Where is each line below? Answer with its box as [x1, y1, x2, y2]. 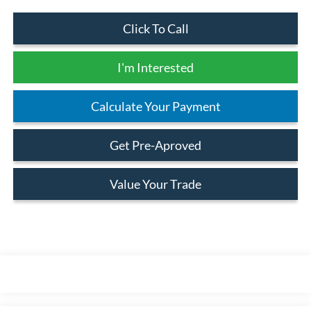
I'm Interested [117, 59, 194, 75]
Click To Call [122, 20, 189, 36]
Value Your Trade [110, 176, 201, 192]
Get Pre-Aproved [110, 137, 201, 153]
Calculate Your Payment [90, 98, 221, 114]
